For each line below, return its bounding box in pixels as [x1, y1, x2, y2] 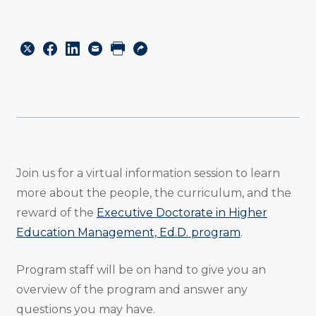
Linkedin [64, 126, 113, 140]
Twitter [19, 126, 61, 140]
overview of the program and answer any [16, 283, 248, 297]
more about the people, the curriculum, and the [16, 186, 291, 200]
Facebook [42, 126, 98, 140]
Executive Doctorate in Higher [96, 206, 267, 220]
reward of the [16, 206, 97, 220]
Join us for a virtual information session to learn [16, 166, 280, 181]
